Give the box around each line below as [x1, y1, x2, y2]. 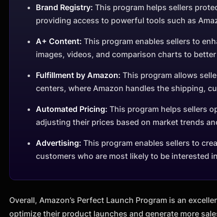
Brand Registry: [36, 2, 93, 12]
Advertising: [36, 138, 84, 148]
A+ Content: [36, 36, 84, 46]
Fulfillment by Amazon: [36, 70, 121, 80]
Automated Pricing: [36, 104, 108, 114]
